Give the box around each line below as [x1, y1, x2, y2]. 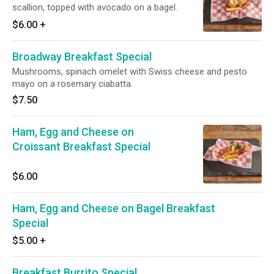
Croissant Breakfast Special [12, 140, 150, 153]
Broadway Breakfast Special [12, 50, 152, 63]
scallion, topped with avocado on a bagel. [12, 2, 177, 13]
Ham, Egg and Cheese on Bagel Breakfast [12, 202, 215, 215]
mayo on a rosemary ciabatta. [12, 78, 133, 89]
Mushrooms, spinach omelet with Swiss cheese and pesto [12, 66, 247, 77]
